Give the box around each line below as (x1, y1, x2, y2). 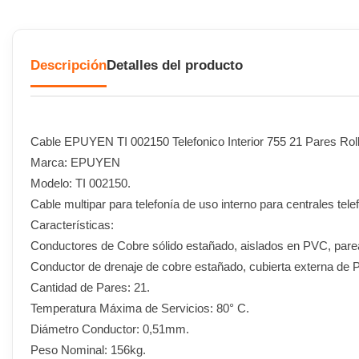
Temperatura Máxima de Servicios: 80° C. (30, 301, 249, 315)
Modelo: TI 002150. (30, 175, 131, 190)
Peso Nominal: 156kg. (30, 342, 146, 357)
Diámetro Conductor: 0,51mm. (30, 321, 189, 336)
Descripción (30, 58, 107, 74)
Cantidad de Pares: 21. (30, 280, 150, 294)
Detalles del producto (107, 58, 243, 74)
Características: (30, 217, 114, 232)
